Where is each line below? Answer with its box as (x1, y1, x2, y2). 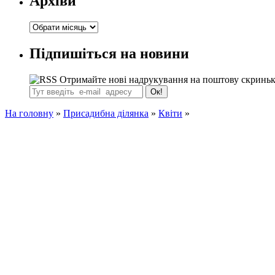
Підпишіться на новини (29, 45, 189, 61)
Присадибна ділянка (63, 107, 149, 118)
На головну (5, 107, 53, 118)
